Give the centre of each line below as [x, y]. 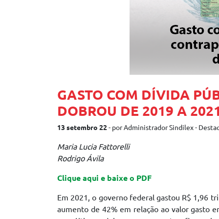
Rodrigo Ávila [80, 158]
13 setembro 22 [82, 128]
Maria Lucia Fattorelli [93, 147]
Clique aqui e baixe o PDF [104, 178]
